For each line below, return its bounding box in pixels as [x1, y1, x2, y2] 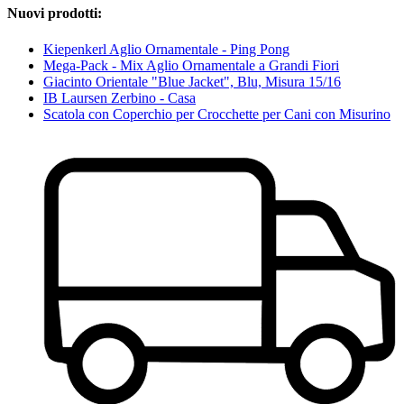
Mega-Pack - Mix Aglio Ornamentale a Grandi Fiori [43, 57, 339, 73]
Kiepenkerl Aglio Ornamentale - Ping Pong [43, 41, 289, 57]
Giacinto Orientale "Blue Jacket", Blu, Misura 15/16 [43, 73, 341, 89]
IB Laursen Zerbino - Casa [43, 89, 196, 106]
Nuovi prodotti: [7, 5, 102, 22]
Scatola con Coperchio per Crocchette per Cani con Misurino [43, 106, 390, 122]
